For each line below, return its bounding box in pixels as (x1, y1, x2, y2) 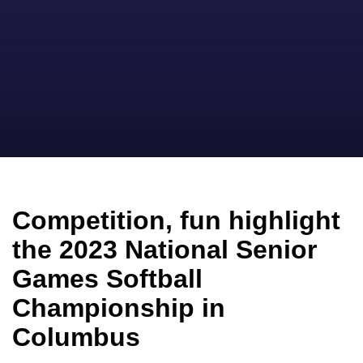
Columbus (12, 322, 140, 352)
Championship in (12, 293, 225, 322)
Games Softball (12, 264, 203, 293)
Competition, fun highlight (12, 206, 340, 235)
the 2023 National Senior (12, 235, 317, 264)
